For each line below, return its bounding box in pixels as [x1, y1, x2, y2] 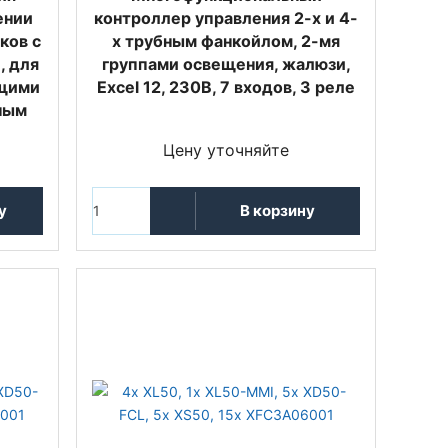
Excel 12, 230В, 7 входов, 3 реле [97, 76, 355, 97]
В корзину [240, 201, 315, 221]
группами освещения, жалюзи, [101, 53, 351, 74]
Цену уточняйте [163, 139, 289, 160]
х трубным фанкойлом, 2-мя [112, 30, 340, 51]
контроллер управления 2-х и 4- [94, 7, 358, 28]
